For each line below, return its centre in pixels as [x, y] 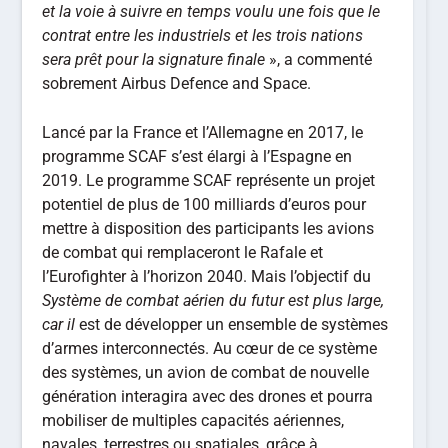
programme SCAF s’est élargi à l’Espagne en [197, 157]
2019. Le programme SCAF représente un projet [209, 181]
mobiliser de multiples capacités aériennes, [193, 421]
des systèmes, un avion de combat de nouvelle [206, 373]
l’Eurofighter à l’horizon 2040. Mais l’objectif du [207, 277]
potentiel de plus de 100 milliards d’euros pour [204, 205]
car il [59, 325]
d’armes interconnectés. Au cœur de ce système [210, 349]
